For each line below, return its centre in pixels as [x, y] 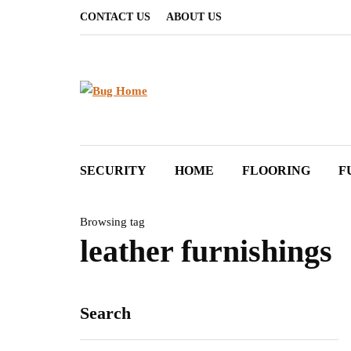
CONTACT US [115, 17]
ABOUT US [194, 17]
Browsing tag [112, 222]
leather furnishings [206, 251]
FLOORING [276, 170]
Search [105, 313]
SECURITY [113, 170]
